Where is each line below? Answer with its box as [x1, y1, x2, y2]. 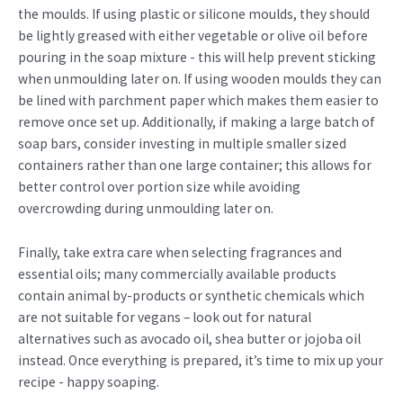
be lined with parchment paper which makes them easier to [18, 92, 379, 110]
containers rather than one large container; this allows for [18, 157, 372, 175]
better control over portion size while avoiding [18, 178, 300, 196]
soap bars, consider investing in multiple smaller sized [18, 135, 346, 153]
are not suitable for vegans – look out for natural [18, 308, 311, 326]
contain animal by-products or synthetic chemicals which [18, 286, 364, 304]
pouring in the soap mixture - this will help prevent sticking [18, 49, 376, 67]
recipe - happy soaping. [18, 372, 159, 390]
